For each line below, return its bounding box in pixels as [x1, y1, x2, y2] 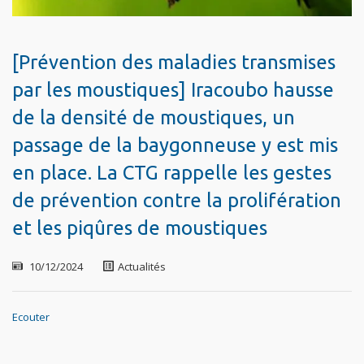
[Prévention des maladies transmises [12, 50, 336, 73]
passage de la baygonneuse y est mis [12, 133, 338, 156]
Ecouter [12, 309, 50, 324]
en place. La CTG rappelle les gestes [12, 161, 331, 184]
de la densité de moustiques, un [12, 106, 295, 128]
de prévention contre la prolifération [12, 188, 341, 211]
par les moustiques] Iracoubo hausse [12, 78, 334, 101]
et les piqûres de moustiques [12, 216, 267, 239]
